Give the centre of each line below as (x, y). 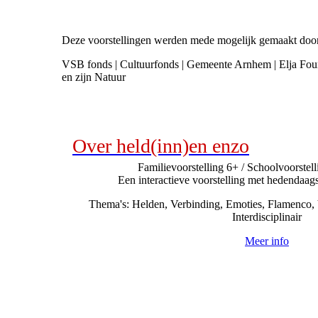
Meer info (267, 241)
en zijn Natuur (94, 77)
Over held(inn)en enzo (161, 146)
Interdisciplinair (267, 216)
